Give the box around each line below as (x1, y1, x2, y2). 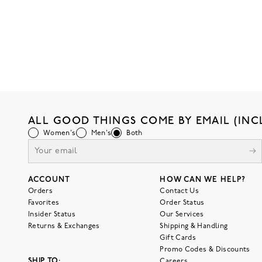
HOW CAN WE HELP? (160, 176, 246, 184)
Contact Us (160, 188, 199, 195)
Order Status (160, 199, 205, 206)
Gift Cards (160, 235, 196, 242)
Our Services (160, 211, 204, 218)
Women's (43, 130, 76, 137)
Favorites (28, 199, 60, 206)
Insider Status (28, 211, 76, 218)
